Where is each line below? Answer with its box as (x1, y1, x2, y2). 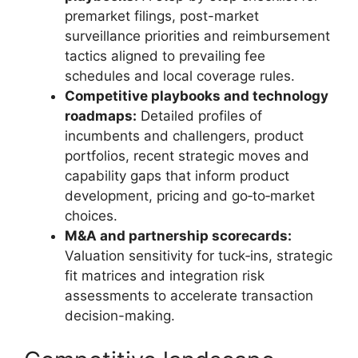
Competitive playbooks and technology (65, 88, 328, 104)
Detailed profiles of (137, 108, 262, 124)
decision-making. (65, 308, 175, 324)
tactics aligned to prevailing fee (65, 48, 265, 64)
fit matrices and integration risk (65, 268, 265, 284)
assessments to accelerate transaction (65, 288, 313, 304)
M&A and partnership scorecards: (65, 228, 292, 244)
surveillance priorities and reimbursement (65, 28, 330, 44)
